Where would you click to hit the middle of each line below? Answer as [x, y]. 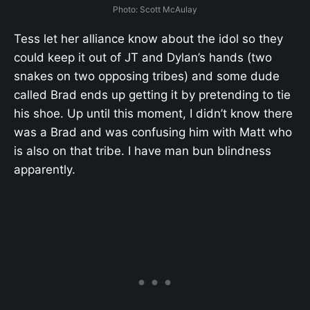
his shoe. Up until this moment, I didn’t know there [153, 113]
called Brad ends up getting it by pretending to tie [152, 94]
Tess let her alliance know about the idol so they [148, 38]
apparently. [45, 169]
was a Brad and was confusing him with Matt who [153, 132]
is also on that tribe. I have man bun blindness [143, 151]
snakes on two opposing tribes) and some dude [147, 76]
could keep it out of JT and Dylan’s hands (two [143, 57]
